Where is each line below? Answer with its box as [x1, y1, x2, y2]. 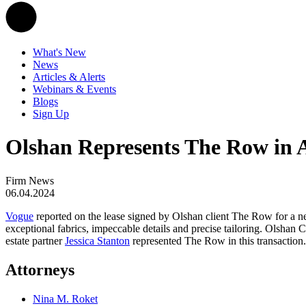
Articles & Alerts [33, 71, 105, 83]
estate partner [5, 234, 65, 247]
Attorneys [5, 260, 74, 279]
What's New [33, 46, 86, 58]
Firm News [5, 174, 54, 186]
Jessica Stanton [65, 234, 130, 247]
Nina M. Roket [33, 292, 98, 305]
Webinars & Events [33, 83, 116, 95]
